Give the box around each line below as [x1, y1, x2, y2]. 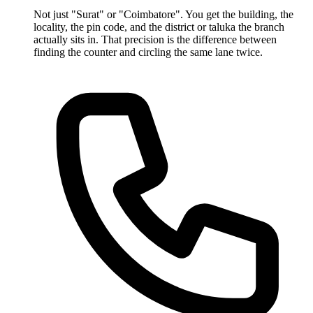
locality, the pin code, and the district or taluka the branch [34, 21, 284, 34]
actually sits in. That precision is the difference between [34, 34, 277, 46]
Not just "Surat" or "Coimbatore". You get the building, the [34, 8, 293, 21]
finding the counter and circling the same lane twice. [34, 46, 263, 59]
